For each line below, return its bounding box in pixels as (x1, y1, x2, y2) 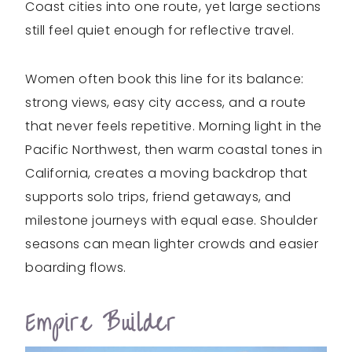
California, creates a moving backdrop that (25, 164, 307, 183)
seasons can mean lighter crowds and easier (25, 235, 318, 254)
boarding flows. (25, 258, 126, 277)
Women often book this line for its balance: (25, 70, 304, 89)
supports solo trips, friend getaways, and (25, 188, 291, 207)
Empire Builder (25, 302, 177, 345)
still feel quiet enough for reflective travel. (25, 21, 294, 40)
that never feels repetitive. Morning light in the (25, 117, 322, 136)
